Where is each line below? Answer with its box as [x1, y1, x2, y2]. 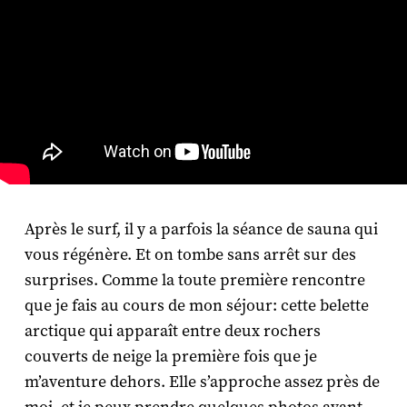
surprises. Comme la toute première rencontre [24, 269, 365, 291]
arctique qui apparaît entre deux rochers [24, 320, 321, 342]
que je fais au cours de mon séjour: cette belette [24, 294, 369, 316]
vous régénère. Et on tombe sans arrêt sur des [24, 243, 356, 265]
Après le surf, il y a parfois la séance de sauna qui [24, 218, 378, 240]
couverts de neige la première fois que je [24, 345, 317, 367]
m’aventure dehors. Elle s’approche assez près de [24, 371, 380, 392]
